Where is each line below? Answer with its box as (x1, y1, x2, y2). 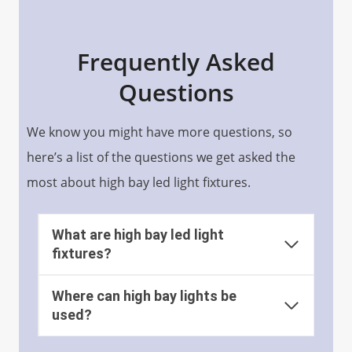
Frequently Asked (77, 45, 275, 78)
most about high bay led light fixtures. (27, 173, 251, 191)
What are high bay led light (52, 225, 224, 243)
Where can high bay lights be (52, 287, 236, 304)
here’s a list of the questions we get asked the (27, 148, 295, 166)
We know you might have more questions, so (27, 123, 292, 141)
